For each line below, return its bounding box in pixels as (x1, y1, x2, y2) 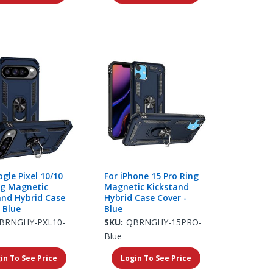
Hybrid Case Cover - (104, 191, 187, 204)
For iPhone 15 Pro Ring (104, 169, 199, 182)
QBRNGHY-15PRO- (126, 216, 202, 228)
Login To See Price (120, 252, 191, 263)
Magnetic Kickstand (104, 180, 189, 193)
